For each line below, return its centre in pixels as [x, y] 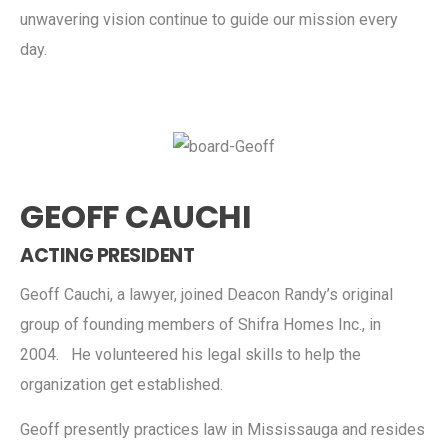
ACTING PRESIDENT [107, 255]
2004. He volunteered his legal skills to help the [190, 354]
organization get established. [121, 384]
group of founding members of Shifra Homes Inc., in [200, 324]
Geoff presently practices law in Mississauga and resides [222, 429]
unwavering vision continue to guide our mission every [209, 19]
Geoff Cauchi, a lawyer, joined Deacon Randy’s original [206, 294]
